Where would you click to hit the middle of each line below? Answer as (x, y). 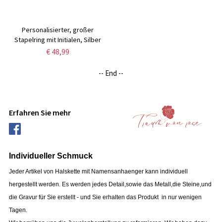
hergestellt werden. (34, 184)
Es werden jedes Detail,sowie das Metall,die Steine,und (136, 184)
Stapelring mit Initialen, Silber (57, 40)
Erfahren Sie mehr (40, 113)
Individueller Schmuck (51, 156)
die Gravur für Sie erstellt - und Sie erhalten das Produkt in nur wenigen (105, 197)
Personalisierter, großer (57, 30)
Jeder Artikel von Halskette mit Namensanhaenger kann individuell (98, 171)
